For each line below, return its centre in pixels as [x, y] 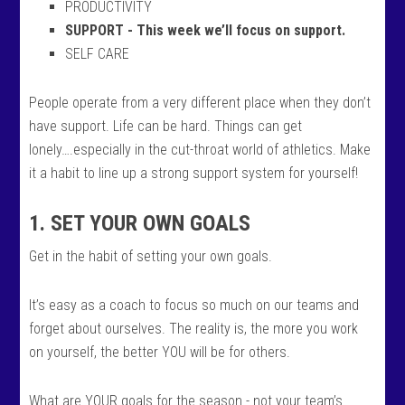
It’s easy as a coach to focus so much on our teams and [194, 305]
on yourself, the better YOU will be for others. [160, 352]
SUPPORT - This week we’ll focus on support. [206, 30]
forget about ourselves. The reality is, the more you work [194, 329]
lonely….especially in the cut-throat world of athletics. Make [200, 150]
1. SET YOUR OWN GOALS [140, 223]
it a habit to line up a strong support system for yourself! [194, 173]
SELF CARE [98, 54]
